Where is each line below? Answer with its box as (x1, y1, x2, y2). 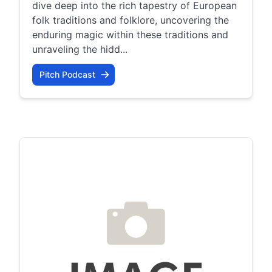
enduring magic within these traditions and (32, 29, 228, 41)
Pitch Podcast (39, 69, 95, 80)
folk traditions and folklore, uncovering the (32, 14, 229, 26)
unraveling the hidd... (32, 43, 127, 55)
